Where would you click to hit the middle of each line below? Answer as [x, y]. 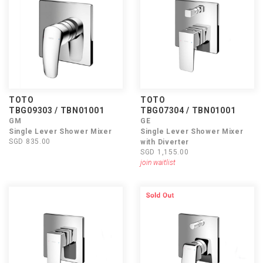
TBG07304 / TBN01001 [188, 110]
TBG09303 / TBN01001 [57, 110]
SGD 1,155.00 [165, 152]
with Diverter [165, 142]
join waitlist [158, 163]
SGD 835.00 [30, 141]
